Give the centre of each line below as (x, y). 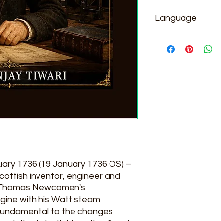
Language (176, 18)
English (166, 38)
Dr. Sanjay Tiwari (182, 7)
